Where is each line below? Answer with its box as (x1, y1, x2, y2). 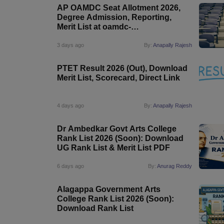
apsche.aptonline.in (57, 32, 131, 40)
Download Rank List (57, 204, 133, 212)
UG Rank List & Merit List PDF (57, 143, 170, 152)
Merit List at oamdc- (57, 22, 131, 31)
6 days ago (57, 163, 84, 169)
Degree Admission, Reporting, (57, 13, 171, 21)
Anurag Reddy (157, 163, 192, 169)
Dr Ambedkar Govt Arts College (57, 124, 176, 133)
